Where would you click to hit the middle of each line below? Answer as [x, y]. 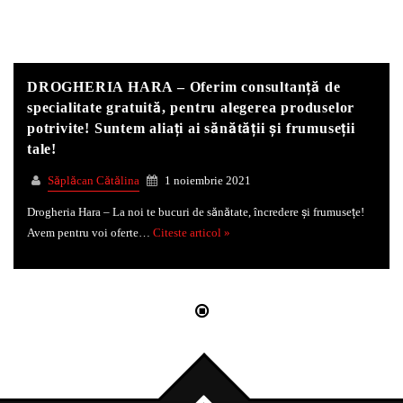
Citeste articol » [192, 233]
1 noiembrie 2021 [206, 180]
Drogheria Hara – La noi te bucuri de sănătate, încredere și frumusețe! [196, 213]
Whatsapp [214, 54]
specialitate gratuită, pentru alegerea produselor [191, 107]
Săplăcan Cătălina [94, 180]
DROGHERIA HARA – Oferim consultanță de [184, 87]
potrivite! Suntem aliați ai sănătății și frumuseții [191, 128]
